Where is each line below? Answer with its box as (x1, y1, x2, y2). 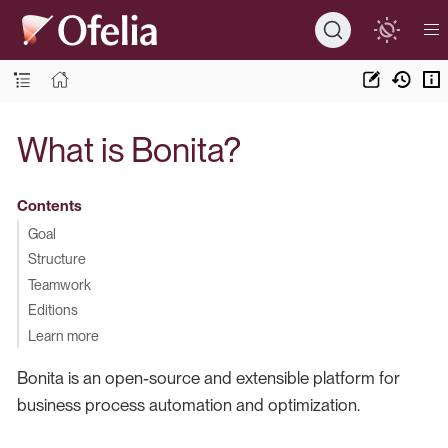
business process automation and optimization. (17, 394, 360, 415)
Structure (27, 250, 86, 267)
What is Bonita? (17, 128, 241, 170)
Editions (27, 301, 78, 318)
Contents (16, 197, 82, 215)
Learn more (27, 326, 99, 344)
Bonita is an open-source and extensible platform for (17, 367, 400, 388)
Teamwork (27, 275, 91, 293)
